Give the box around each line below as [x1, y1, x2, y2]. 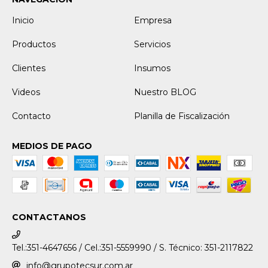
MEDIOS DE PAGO [12, 141, 92, 151]
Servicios [134, 39, 170, 50]
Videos [12, 87, 40, 98]
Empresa [134, 15, 172, 26]
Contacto [12, 111, 51, 121]
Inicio [12, 15, 34, 26]
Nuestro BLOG [134, 87, 196, 98]
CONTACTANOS [12, 212, 86, 223]
